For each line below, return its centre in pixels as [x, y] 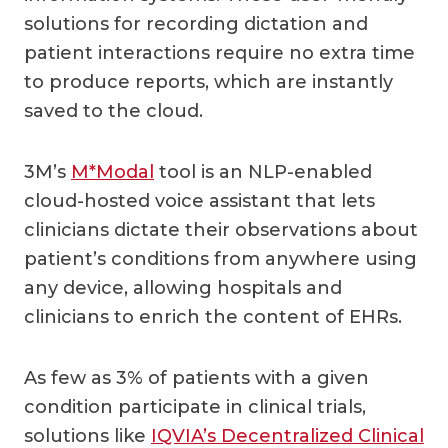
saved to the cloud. [116, 110]
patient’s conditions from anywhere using [220, 258]
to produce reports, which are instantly [208, 81]
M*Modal [112, 171]
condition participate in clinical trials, [195, 406]
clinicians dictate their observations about [221, 229]
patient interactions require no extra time [219, 52]
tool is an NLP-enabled [263, 171]
